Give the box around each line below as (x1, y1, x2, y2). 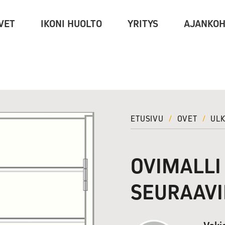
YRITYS (128, 18, 158, 30)
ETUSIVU (131, 114, 164, 124)
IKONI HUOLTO (41, 18, 102, 30)
